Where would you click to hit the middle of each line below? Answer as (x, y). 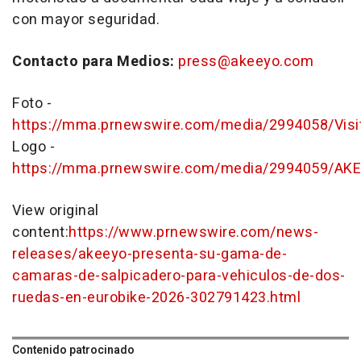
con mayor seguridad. (86, 20)
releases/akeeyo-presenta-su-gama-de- (149, 254)
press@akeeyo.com (246, 62)
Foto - (32, 104)
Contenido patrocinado (73, 350)
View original (56, 211)
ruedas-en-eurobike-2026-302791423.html (156, 298)
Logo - (33, 147)
